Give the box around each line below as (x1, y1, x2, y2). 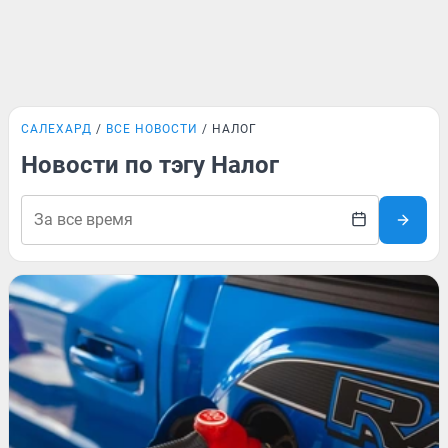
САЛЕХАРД (21, 122, 92, 136)
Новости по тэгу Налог (21, 151, 279, 179)
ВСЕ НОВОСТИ (106, 122, 198, 136)
